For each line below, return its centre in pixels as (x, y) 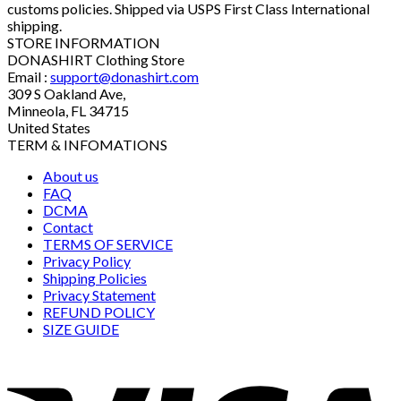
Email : (29, 77)
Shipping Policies (95, 278)
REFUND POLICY (99, 312)
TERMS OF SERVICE (108, 244)
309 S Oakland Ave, (66, 94)
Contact (68, 227)
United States (49, 128)
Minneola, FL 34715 (68, 111)
